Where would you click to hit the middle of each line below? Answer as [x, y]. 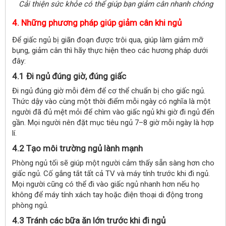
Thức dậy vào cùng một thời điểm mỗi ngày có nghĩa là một [111, 101]
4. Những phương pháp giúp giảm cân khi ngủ [97, 22]
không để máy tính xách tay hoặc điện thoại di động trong [107, 194]
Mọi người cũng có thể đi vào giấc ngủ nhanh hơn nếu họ [106, 184]
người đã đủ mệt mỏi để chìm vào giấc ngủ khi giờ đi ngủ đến [113, 112]
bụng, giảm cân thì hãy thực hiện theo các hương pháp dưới [110, 50]
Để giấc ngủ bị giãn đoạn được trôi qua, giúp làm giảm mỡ [108, 40]
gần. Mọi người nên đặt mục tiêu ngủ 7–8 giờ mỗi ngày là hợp [113, 122]
